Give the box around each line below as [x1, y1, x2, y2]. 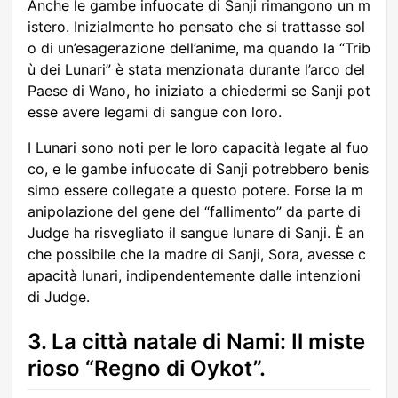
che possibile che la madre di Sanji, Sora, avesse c [28, 245, 366, 264]
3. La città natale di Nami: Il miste [28, 329, 365, 355]
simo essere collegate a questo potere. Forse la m [28, 181, 363, 200]
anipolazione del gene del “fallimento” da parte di [28, 203, 361, 221]
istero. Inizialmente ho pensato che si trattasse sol [28, 18, 365, 36]
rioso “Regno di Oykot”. [28, 355, 266, 382]
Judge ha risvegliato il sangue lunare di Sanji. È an [28, 224, 364, 243]
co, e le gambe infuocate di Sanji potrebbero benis [28, 160, 369, 179]
